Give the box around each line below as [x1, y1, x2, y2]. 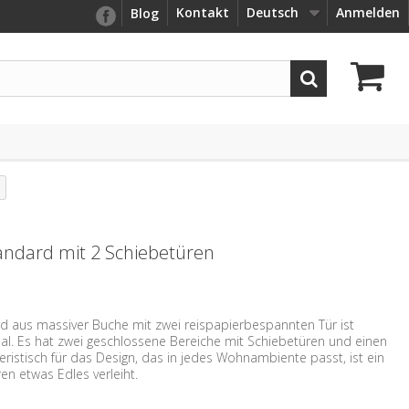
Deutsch [246, 4, 299, 21]
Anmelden [336, 4, 400, 21]
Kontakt [176, 4, 229, 21]
